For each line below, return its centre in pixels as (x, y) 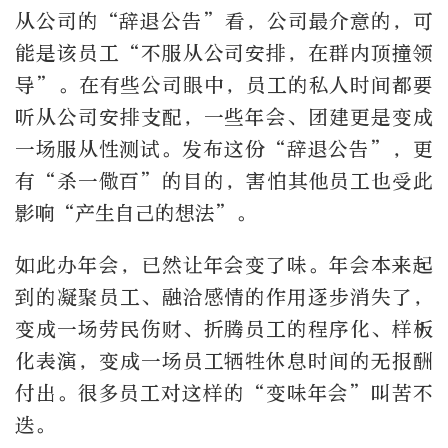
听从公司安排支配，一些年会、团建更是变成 (224, 118)
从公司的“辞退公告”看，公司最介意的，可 (224, 22)
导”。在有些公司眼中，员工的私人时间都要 (224, 86)
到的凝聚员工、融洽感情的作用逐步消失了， (224, 298)
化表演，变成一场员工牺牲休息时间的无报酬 (224, 362)
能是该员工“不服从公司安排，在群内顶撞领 (224, 54)
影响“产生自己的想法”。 (135, 214)
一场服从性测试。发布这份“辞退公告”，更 (224, 150)
